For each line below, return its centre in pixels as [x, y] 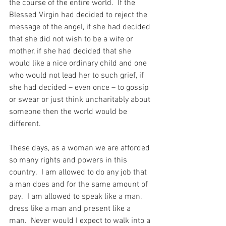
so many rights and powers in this [69, 161]
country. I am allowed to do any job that [79, 173]
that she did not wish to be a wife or [72, 40]
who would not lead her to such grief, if [77, 76]
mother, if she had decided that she [71, 52]
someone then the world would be [69, 112]
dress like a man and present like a [71, 209]
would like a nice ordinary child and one [79, 64]
